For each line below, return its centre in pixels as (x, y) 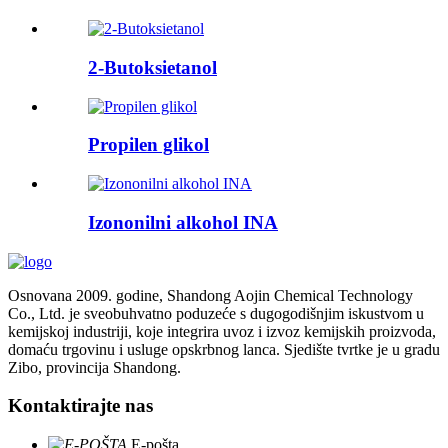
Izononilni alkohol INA (183, 222)
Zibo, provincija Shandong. (94, 367)
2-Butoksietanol (152, 67)
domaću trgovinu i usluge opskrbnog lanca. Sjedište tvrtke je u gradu (224, 349)
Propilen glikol (148, 145)
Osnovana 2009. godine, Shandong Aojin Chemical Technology (210, 295)
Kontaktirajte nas (80, 406)
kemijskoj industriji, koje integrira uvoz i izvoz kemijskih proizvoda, (222, 331)
